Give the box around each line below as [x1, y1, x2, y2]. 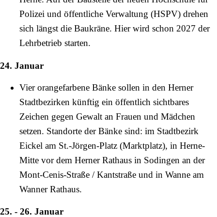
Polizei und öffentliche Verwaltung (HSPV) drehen [19, 9, 208, 19]
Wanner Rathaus [19, 184, 79, 194]
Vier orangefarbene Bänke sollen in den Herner [19, 82, 193, 93]
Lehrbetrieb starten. [19, 38, 91, 48]
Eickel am [19, 140, 59, 151]
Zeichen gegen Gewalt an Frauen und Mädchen [19, 111, 195, 122]
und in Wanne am [136, 169, 204, 180]
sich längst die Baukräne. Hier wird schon [19, 23, 176, 34]
